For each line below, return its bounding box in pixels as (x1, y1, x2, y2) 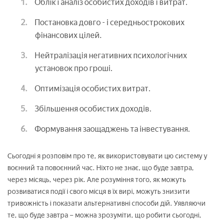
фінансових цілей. (35, 30, 102, 40)
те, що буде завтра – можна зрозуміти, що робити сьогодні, (7, 211, 201, 220)
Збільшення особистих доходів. (35, 104, 151, 113)
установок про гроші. (35, 63, 112, 73)
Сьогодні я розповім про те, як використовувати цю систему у (7, 151, 207, 160)
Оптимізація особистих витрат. (35, 83, 150, 93)
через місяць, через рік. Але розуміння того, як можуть (7, 175, 186, 184)
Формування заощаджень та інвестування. (35, 124, 190, 134)
